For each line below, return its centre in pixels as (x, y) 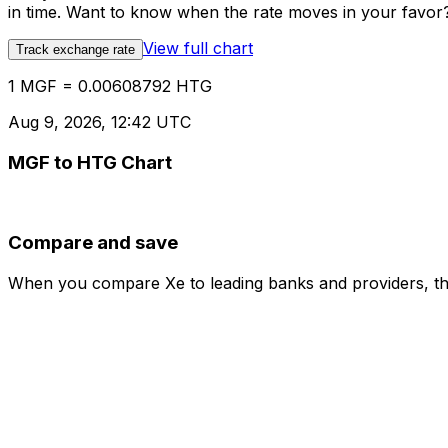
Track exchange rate (75, 50)
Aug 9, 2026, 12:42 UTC (99, 122)
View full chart (198, 48)
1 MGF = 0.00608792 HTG (110, 86)
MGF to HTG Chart (90, 162)
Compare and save (93, 243)
